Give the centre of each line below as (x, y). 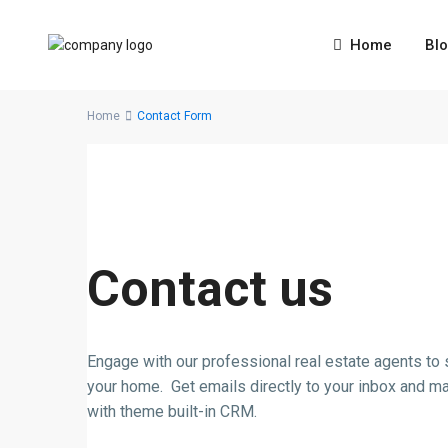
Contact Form (174, 116)
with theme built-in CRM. (174, 411)
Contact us (210, 289)
